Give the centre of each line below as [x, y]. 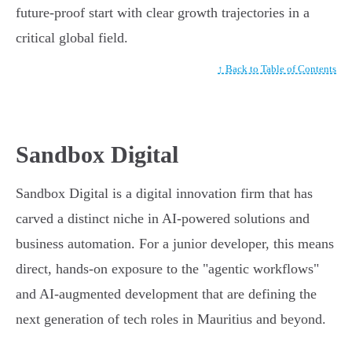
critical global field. [72, 38]
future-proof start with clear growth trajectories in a [163, 13]
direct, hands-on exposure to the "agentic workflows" [167, 269]
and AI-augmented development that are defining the [166, 294]
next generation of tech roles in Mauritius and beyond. [171, 319]
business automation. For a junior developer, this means [175, 244]
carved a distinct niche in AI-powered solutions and [163, 219]
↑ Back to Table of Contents [277, 69]
